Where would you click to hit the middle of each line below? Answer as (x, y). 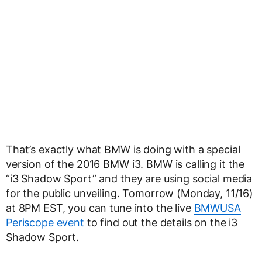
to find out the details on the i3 (161, 223)
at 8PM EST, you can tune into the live (100, 208)
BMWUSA (217, 208)
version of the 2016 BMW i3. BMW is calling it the (125, 164)
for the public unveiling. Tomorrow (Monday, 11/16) (130, 194)
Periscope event (45, 223)
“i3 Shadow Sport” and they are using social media (129, 179)
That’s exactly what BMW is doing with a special (123, 150)
